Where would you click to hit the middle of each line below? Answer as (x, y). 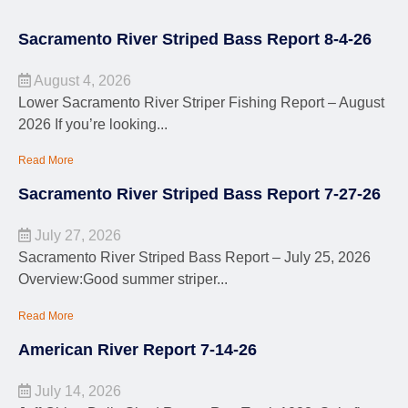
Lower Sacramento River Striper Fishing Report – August (201, 102)
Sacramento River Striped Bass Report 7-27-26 (199, 194)
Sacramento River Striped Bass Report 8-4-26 (195, 39)
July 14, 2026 (76, 391)
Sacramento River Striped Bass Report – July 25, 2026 (194, 258)
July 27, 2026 (76, 236)
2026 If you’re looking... (93, 124)
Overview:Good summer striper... (123, 280)
